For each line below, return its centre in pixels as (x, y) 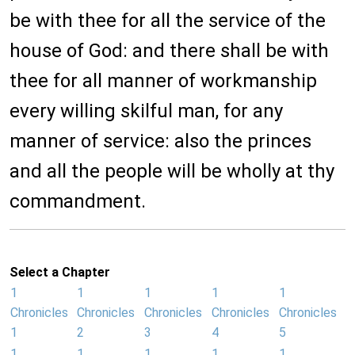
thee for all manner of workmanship (163, 81)
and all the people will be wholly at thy (172, 172)
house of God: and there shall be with (169, 51)
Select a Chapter (60, 273)
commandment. (78, 202)
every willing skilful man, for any (146, 111)
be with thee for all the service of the (168, 21)
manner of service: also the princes (160, 141)
